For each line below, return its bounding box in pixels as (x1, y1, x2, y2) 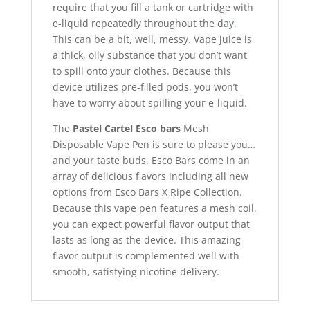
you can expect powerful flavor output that (52, 217, 250, 231)
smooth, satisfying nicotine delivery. (52, 265, 219, 279)
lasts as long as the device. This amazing (52, 233, 241, 247)
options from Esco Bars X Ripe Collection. (52, 185, 242, 199)
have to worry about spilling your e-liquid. (52, 96, 247, 110)
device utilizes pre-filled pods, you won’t (52, 80, 238, 94)
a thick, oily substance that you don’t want (52, 48, 247, 62)
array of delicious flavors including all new (52, 170, 248, 183)
